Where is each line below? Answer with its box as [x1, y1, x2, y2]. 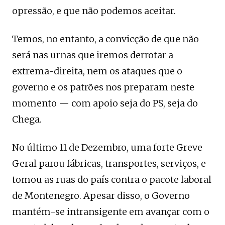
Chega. [12, 113, 42, 125]
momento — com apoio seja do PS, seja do [12, 97, 198, 109]
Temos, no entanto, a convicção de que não [12, 33, 199, 45]
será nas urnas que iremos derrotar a [12, 49, 173, 61]
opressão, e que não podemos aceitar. [12, 5, 178, 17]
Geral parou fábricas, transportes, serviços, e [12, 157, 206, 169]
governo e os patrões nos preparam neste [12, 81, 194, 93]
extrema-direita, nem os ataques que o [12, 65, 182, 77]
